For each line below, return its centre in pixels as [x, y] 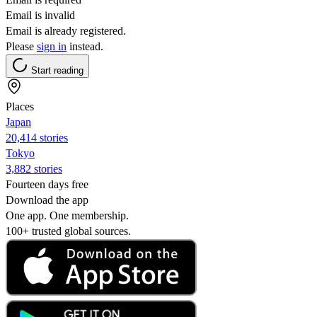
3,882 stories [34, 168]
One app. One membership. [67, 215]
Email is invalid [40, 15]
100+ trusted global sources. [68, 231]
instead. [85, 46]
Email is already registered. [66, 30]
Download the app [47, 200]
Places [20, 106]
